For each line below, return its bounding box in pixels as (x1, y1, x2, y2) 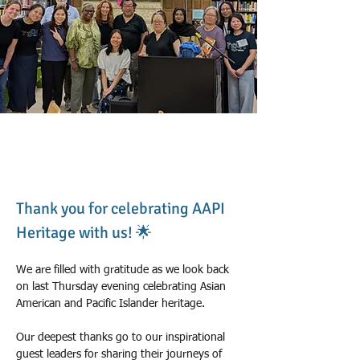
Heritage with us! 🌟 (16, 223, 152, 243)
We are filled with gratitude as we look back (16, 264, 232, 276)
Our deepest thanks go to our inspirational (16, 332, 228, 343)
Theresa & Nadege (16, 136, 105, 147)
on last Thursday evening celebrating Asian (16, 281, 229, 292)
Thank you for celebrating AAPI (16, 198, 228, 219)
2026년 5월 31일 (16, 155, 101, 166)
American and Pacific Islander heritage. (16, 298, 205, 309)
